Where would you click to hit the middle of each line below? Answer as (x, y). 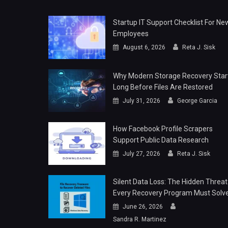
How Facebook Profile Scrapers (163, 129)
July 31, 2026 (141, 101)
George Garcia (197, 101)
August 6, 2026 (144, 48)
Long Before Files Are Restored (163, 87)
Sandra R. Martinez (139, 220)
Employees (131, 34)
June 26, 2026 (142, 207)
